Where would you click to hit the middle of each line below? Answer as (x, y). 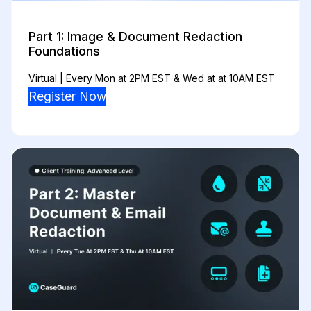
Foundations (64, 51)
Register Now (67, 96)
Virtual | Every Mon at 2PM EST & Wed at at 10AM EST (152, 78)
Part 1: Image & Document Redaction (135, 36)
